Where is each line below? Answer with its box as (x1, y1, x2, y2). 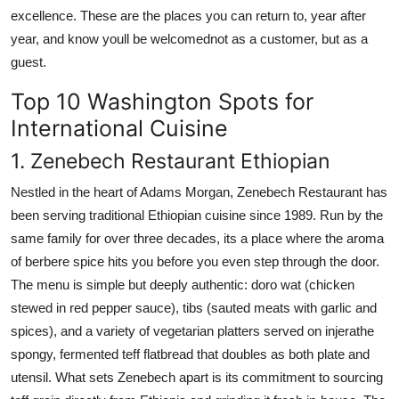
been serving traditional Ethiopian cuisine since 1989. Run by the (11, 207, 383, 223)
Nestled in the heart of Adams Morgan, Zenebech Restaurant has (11, 183, 387, 199)
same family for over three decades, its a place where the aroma (11, 230, 384, 246)
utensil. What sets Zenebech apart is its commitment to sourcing (11, 369, 383, 385)
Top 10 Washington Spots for (11, 87, 313, 115)
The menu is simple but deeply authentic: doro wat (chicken (11, 276, 354, 292)
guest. (11, 53, 46, 69)
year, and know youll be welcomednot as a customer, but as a (11, 30, 368, 46)
